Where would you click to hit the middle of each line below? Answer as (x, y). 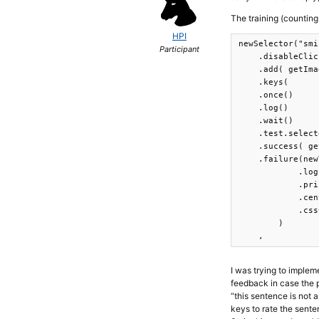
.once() (266, 95)
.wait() (266, 121)
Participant (179, 49)
